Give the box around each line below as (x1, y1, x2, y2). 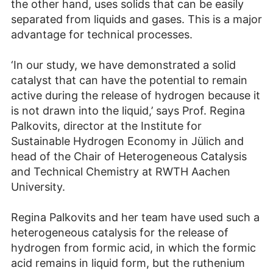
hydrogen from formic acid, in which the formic (11, 241, 256, 254)
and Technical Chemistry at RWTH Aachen (11, 165, 230, 178)
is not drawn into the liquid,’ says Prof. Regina (11, 104, 245, 117)
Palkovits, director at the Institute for (11, 119, 202, 132)
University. (11, 180, 65, 193)
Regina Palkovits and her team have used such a (11, 210, 260, 224)
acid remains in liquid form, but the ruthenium (11, 256, 245, 269)
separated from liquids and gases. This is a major (11, 12, 262, 26)
